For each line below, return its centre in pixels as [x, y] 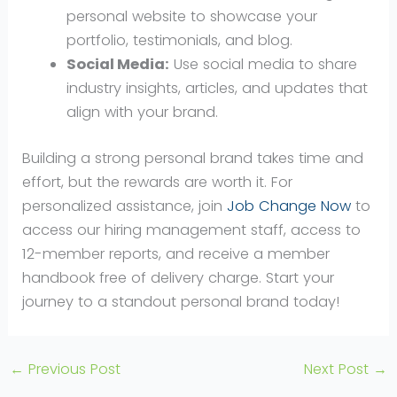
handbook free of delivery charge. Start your [179, 277]
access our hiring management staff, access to [192, 230]
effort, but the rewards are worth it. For [158, 182]
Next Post [339, 370]
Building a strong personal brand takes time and [193, 158]
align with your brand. [142, 113]
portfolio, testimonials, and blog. [179, 41]
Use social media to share [263, 65]
